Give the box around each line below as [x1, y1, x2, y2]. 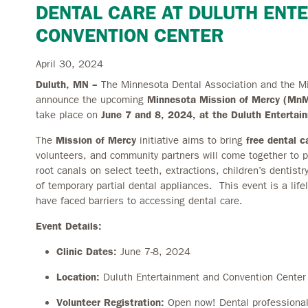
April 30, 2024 [36, 58, 104, 70]
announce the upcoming [36, 93, 148, 106]
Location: [56, 270, 100, 283]
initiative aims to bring [136, 133, 247, 146]
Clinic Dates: [56, 245, 118, 258]
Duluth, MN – [36, 78, 102, 91]
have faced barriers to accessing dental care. [36, 194, 243, 207]
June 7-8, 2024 [117, 245, 191, 258]
